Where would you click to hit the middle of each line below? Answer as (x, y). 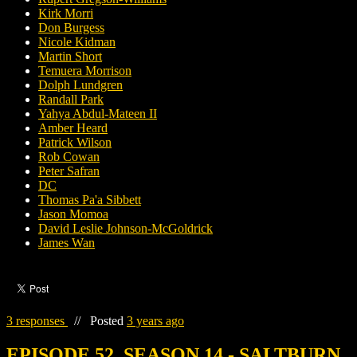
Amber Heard (73, 128)
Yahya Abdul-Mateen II (98, 114)
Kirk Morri (66, 14)
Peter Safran (69, 171)
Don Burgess (71, 28)
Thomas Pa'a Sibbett (90, 200)
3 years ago (155, 321)
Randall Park (71, 100)
